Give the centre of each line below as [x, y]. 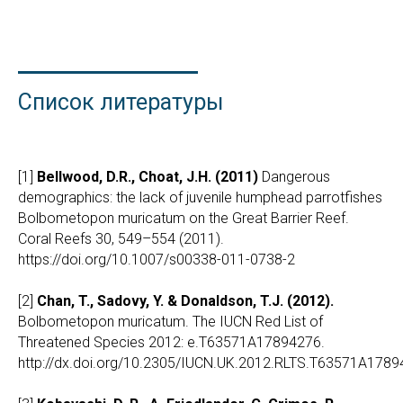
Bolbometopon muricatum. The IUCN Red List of [170, 322]
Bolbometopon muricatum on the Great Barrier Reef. [184, 219]
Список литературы [121, 103]
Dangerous [294, 177]
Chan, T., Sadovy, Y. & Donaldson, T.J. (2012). [185, 301]
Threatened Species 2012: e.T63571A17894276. [171, 343]
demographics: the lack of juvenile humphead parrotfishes [200, 198]
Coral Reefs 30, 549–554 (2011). [121, 239]
